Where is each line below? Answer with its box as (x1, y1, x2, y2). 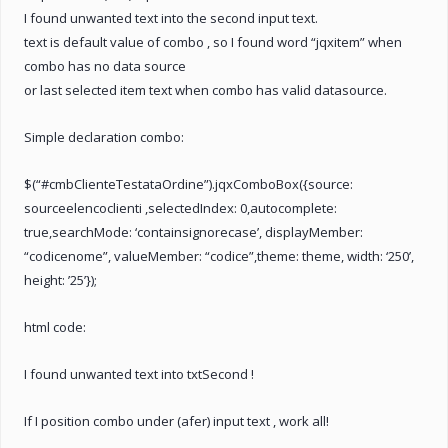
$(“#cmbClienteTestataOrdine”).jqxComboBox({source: (24, 174, 353, 193)
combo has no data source (24, 56, 186, 75)
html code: (24, 317, 86, 336)
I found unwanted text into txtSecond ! (24, 364, 254, 383)
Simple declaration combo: (24, 127, 184, 146)
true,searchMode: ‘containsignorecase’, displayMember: (24, 222, 363, 241)
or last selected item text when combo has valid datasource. (24, 80, 387, 99)
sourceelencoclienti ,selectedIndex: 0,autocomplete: (24, 198, 337, 217)
